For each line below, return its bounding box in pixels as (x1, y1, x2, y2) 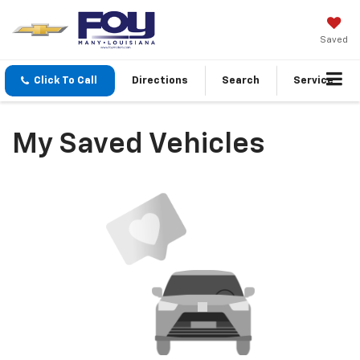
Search (222, 76, 260, 87)
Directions (132, 76, 188, 87)
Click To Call (34, 76, 97, 87)
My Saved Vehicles (12, 130, 264, 160)
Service (293, 76, 333, 87)
